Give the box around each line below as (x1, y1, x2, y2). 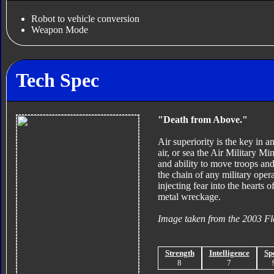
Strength (165, 248, 194, 258)
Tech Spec (15, 68, 99, 91)
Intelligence (209, 248, 250, 258)
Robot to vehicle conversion (31, 13, 139, 24)
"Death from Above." (157, 114, 248, 125)
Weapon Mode (31, 24, 88, 35)
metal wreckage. (157, 191, 221, 202)
